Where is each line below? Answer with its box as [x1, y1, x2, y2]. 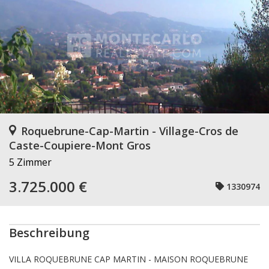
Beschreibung [9, 225, 89, 241]
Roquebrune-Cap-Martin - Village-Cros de [21, 124, 238, 138]
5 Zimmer [9, 156, 52, 169]
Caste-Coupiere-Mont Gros [9, 138, 151, 153]
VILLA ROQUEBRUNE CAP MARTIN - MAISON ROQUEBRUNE [9, 253, 248, 265]
